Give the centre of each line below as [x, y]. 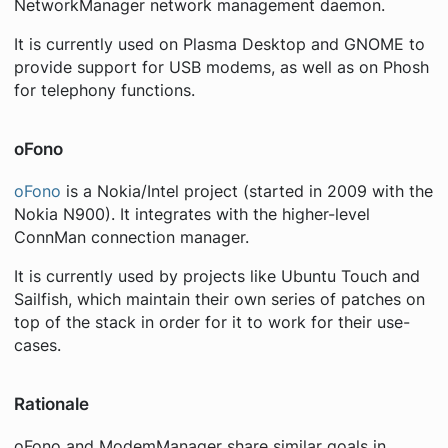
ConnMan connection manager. [131, 237]
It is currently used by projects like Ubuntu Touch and [216, 276]
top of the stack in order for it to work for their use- [211, 322]
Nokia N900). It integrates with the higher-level [191, 214]
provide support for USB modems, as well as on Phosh [221, 67]
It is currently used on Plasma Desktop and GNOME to [219, 44]
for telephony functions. [104, 90]
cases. [37, 345]
